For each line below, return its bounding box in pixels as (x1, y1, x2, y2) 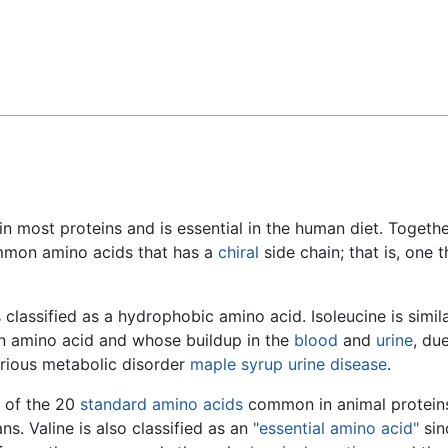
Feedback (28, 21, 101, 41)
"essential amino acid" (253, 418, 419, 439)
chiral (218, 242, 259, 263)
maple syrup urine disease (190, 354, 387, 375)
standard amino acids (80, 394, 243, 415)
